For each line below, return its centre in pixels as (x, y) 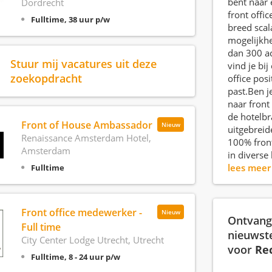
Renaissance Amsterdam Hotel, (86, 138)
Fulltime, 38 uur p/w (70, 19)
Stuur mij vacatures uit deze (83, 63)
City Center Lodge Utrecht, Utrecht (92, 240)
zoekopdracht (46, 78)
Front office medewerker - (81, 212)
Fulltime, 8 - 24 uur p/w (75, 257)
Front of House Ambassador (87, 125)
